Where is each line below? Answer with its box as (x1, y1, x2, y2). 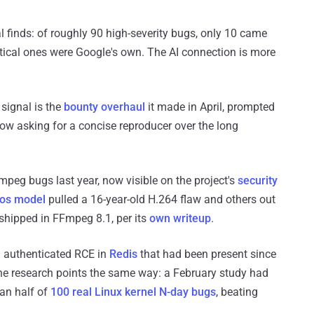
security (238, 174, 278, 188)
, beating (216, 285, 258, 299)
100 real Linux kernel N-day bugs (50, 285, 216, 299)
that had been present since (137, 247, 276, 261)
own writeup (149, 212, 211, 226)
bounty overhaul (64, 100, 145, 114)
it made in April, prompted (145, 100, 275, 114)
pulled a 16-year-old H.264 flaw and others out (46, 193, 275, 207)
